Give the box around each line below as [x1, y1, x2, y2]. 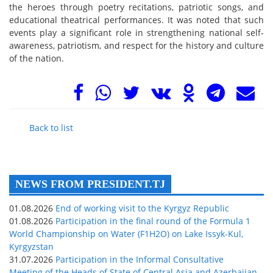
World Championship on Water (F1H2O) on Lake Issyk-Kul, [9, 227, 243, 239]
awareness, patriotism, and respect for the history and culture [9, 39, 264, 51]
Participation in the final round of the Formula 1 [53, 214, 250, 227]
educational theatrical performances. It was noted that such [9, 13, 264, 26]
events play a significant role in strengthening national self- [9, 26, 264, 38]
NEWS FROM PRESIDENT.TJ [15, 177, 165, 190]
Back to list [29, 121, 74, 133]
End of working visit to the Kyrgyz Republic [53, 202, 229, 214]
